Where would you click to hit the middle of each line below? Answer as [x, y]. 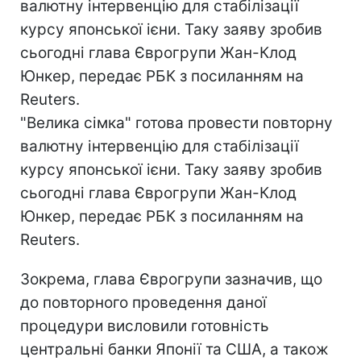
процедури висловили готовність [145, 326]
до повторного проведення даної [143, 303]
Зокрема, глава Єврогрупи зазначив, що [171, 279]
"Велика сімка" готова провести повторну [176, 123]
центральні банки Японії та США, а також [174, 349]
